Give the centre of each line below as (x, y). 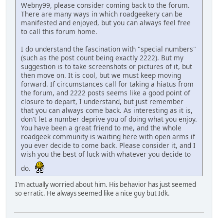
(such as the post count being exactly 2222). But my (102, 58)
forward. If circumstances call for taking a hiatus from (107, 84)
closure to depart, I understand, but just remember (102, 102)
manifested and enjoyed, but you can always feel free (106, 23)
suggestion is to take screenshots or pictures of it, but (107, 67)
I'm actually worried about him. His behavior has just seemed (106, 185)
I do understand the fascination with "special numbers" (109, 49)
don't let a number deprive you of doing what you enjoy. (109, 119)
